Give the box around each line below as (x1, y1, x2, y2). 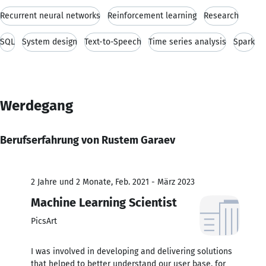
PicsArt (31, 216, 57, 226)
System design (22, 36, 77, 47)
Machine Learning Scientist (31, 195, 177, 210)
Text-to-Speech (84, 36, 141, 47)
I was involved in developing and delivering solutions (31, 246, 232, 256)
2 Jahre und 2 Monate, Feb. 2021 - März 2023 (31, 176, 195, 187)
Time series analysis (148, 36, 226, 47)
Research (204, 10, 239, 21)
